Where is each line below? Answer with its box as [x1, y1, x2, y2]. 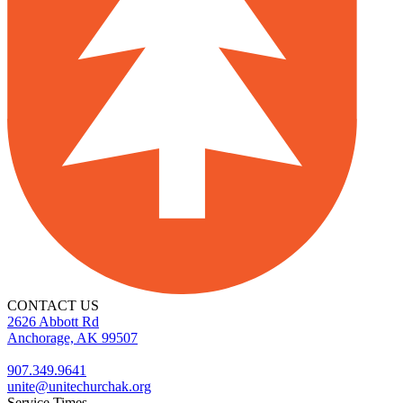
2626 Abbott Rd [7, 313, 99, 329]
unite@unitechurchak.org [7, 378, 151, 394]
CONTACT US [7, 297, 99, 313]
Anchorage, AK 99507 [7, 329, 138, 345]
